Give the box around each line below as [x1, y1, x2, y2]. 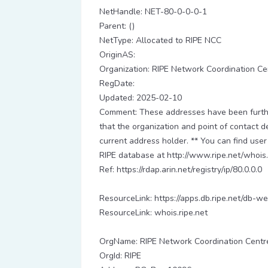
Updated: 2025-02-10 [99, 92, 182, 103]
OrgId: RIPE [99, 250, 141, 261]
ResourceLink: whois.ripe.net [99, 207, 208, 218]
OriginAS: [99, 49, 135, 60]
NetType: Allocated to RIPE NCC [99, 35, 221, 46]
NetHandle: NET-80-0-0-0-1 [99, 6, 207, 17]
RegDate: [99, 78, 135, 89]
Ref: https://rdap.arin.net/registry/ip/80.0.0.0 [99, 164, 262, 175]
